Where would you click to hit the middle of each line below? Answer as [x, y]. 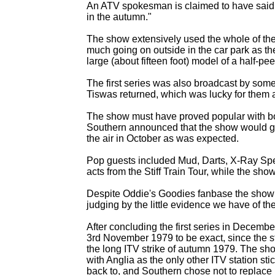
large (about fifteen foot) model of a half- [172, 61]
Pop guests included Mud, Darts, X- [163, 161]
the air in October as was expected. [163, 138]
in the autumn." [119, 17]
